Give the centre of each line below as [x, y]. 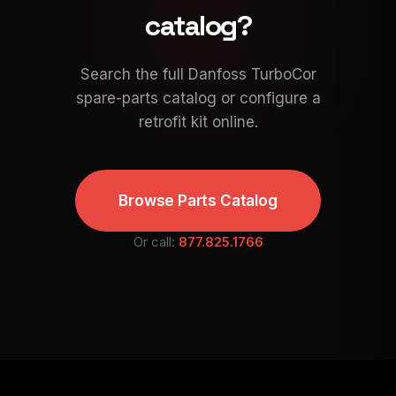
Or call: [156, 242]
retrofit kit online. [198, 122]
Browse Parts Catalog [198, 200]
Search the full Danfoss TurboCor [198, 74]
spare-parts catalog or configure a [198, 98]
